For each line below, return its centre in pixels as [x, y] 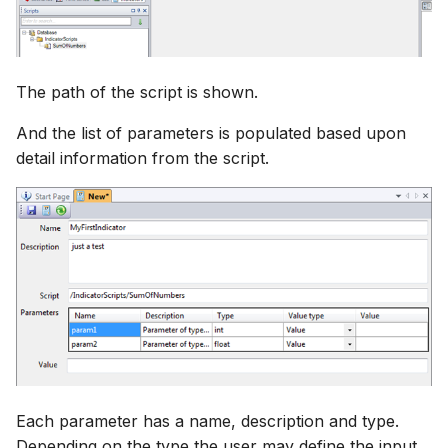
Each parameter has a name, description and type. [207, 420]
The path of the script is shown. [137, 91]
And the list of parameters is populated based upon [211, 132]
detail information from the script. [142, 157]
